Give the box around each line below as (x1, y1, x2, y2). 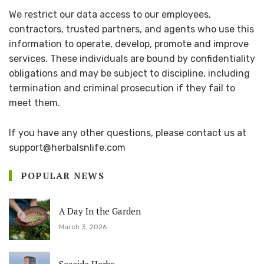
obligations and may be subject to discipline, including (9, 68, 250, 80)
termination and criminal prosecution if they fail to (9, 82, 235, 94)
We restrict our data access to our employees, (9, 9, 211, 21)
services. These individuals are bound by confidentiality (9, 53, 255, 65)
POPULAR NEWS (21, 169, 104, 181)
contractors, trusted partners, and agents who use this (9, 24, 254, 35)
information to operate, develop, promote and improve (9, 38, 249, 50)
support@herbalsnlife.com (9, 142, 126, 154)
